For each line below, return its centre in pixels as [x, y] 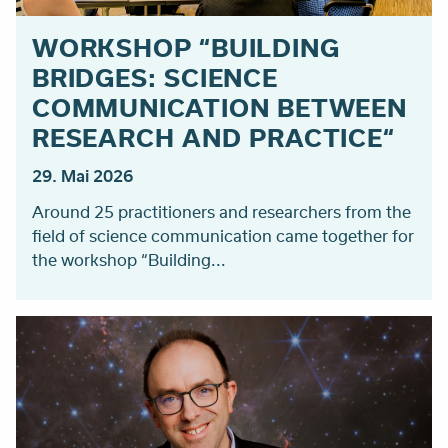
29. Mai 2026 [82, 176]
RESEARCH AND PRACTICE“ [213, 137]
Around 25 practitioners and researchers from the [221, 212]
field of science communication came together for [223, 236]
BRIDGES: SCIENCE [155, 77]
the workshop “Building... [129, 260]
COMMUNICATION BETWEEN [219, 107]
